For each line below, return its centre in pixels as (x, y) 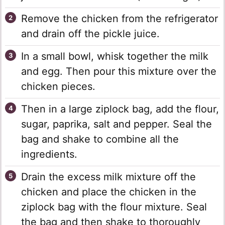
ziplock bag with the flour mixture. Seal (114, 207)
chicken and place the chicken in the (109, 192)
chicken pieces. (58, 87)
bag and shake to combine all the (100, 139)
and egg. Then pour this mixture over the (119, 72)
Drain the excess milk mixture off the (108, 177)
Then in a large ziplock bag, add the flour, (120, 109)
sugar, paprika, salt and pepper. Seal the (117, 124)
